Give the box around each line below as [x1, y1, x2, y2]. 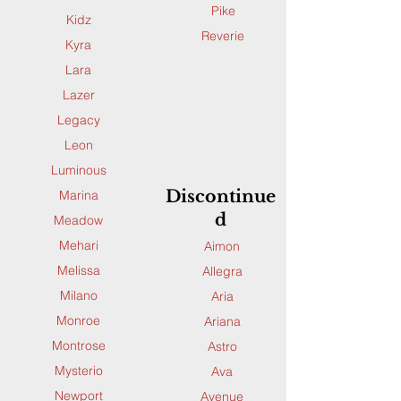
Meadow [54, 211, 103, 228]
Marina [58, 186, 98, 203]
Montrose [51, 337, 106, 354]
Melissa [56, 261, 100, 278]
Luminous [50, 161, 107, 178]
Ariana [203, 312, 241, 329]
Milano [59, 286, 98, 303]
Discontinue [166, 186, 276, 207]
